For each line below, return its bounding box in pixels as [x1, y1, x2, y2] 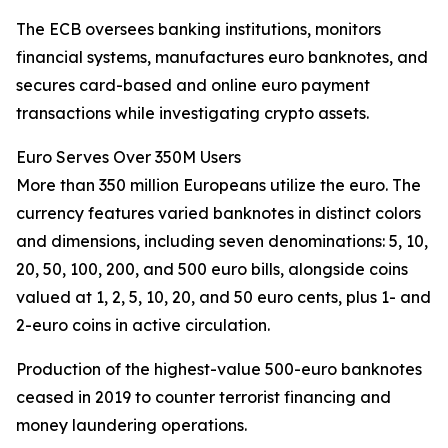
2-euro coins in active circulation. [16, 315, 270, 335]
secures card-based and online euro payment [16, 75, 370, 95]
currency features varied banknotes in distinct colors [16, 203, 421, 223]
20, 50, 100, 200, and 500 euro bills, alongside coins [16, 259, 408, 279]
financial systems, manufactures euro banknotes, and [16, 47, 428, 67]
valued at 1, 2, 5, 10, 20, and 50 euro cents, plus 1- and [16, 287, 431, 307]
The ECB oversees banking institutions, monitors [16, 19, 381, 39]
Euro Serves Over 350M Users [16, 147, 241, 167]
